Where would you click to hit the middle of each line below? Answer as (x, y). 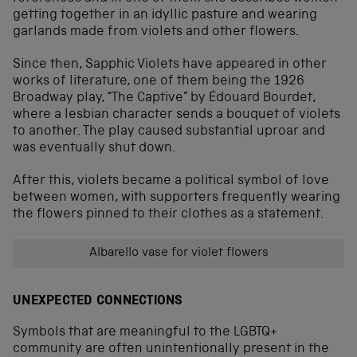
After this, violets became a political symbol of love (171, 181)
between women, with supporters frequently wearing (177, 198)
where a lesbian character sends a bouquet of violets (177, 115)
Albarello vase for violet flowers (178, 253)
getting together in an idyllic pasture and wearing (165, 15)
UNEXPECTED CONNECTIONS (98, 302)
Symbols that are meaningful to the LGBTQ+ (145, 333)
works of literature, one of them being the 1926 (159, 81)
